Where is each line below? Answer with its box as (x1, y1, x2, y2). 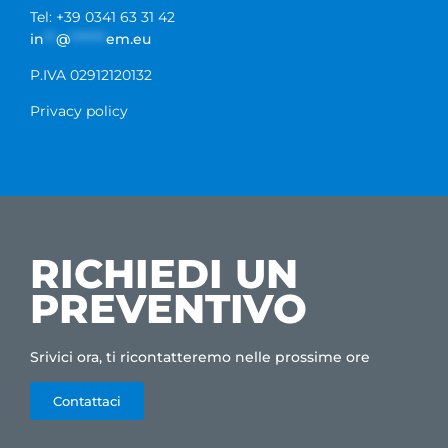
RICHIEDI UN (30, 249, 310, 299)
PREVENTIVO (30, 284, 307, 334)
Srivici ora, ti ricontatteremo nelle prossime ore (30, 348, 370, 367)
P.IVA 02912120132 (30, 66, 152, 85)
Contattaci (53, 393, 121, 410)
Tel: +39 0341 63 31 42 (30, 8, 175, 27)
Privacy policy (30, 102, 128, 121)
